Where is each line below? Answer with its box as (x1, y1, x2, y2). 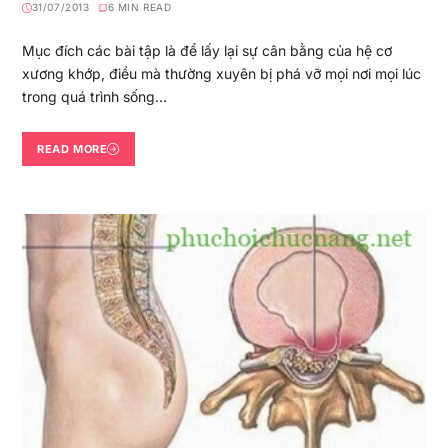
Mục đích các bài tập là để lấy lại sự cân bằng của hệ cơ (21, 42, 392, 60)
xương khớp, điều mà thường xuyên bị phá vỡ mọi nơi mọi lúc (21, 65, 421, 83)
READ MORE (37, 141, 108, 156)
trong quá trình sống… (21, 88, 167, 106)
